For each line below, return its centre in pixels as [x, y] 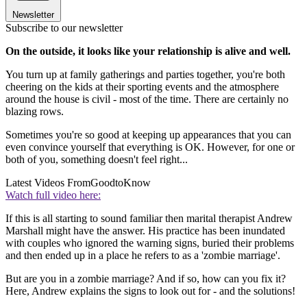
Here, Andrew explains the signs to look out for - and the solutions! [150, 291]
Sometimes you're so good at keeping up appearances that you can [148, 134]
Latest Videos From [48, 182]
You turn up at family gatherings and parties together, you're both [145, 74]
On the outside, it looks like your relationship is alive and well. [148, 51]
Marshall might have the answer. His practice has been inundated [145, 230]
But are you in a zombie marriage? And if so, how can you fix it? [146, 278]
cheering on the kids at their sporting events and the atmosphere [142, 86]
